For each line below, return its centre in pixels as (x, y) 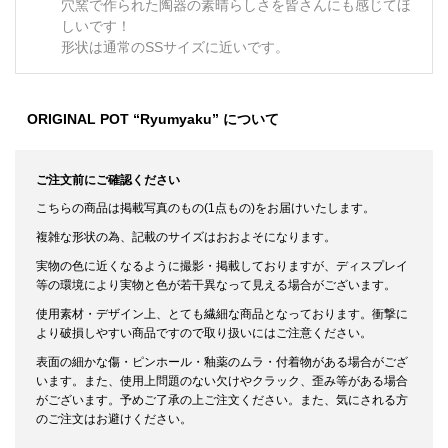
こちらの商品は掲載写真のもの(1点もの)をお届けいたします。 (205, 208)
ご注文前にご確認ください (107, 180)
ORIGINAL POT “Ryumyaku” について (153, 119)
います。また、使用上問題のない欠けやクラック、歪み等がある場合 (221, 381)
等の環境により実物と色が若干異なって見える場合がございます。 (215, 285)
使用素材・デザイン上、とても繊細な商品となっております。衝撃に (221, 314)
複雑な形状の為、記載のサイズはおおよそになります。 (185, 237)
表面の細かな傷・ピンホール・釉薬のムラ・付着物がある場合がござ (221, 362)
